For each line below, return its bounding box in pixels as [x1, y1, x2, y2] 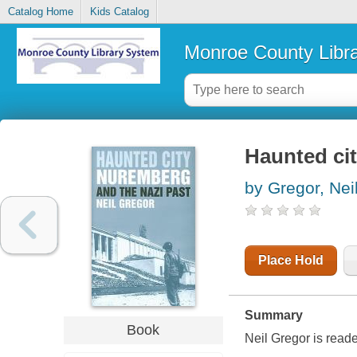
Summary [244, 308, 303, 323]
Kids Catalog [89, 6, 149, 18]
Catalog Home [7, 6, 73, 18]
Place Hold [257, 253, 324, 268]
